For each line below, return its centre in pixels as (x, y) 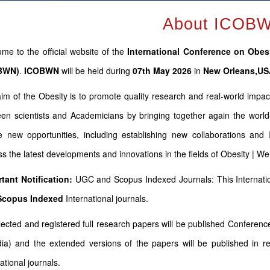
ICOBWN (42, 71)
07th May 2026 (163, 71)
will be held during (96, 71)
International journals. (106, 198)
